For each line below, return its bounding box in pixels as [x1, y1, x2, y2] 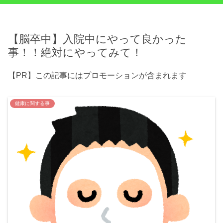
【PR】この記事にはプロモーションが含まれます [8, 71, 187, 80]
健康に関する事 [15, 101, 50, 107]
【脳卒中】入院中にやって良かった [8, 33, 187, 46]
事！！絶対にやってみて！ [8, 46, 142, 59]
